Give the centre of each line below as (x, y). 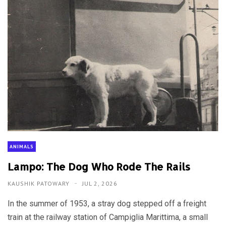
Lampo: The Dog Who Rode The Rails (99, 166)
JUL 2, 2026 (100, 183)
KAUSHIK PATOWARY (40, 183)
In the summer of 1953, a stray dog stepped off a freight (107, 204)
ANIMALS (22, 147)
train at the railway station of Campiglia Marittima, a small (108, 217)
